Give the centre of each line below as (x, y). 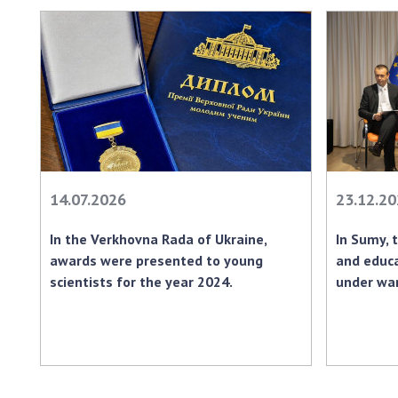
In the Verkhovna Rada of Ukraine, (158, 239)
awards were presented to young (156, 260)
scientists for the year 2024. (141, 282)
